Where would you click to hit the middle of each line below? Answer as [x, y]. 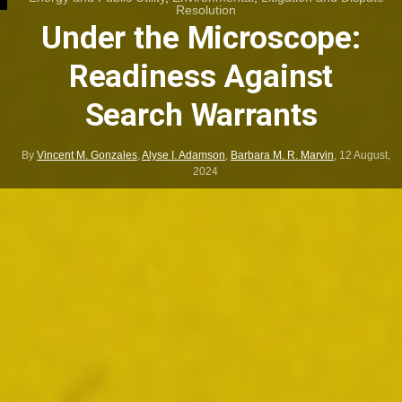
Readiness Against [201, 77]
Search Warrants [201, 116]
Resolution [206, 9]
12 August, [364, 156]
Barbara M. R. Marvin [282, 156]
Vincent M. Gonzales [87, 156]
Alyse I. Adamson [183, 156]
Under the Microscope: [201, 39]
